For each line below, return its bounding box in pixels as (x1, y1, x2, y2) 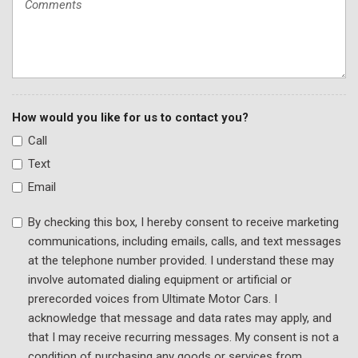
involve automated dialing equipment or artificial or (28, 272, 292, 287)
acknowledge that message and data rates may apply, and (28, 310, 332, 325)
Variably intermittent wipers (29, 62, 172, 77)
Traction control (29, 4, 113, 19)
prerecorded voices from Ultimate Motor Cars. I (28, 291, 277, 306)
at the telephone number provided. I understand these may (28, 253, 334, 268)
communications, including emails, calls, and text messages (28, 233, 341, 249)
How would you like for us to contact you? (12, 109, 249, 125)
